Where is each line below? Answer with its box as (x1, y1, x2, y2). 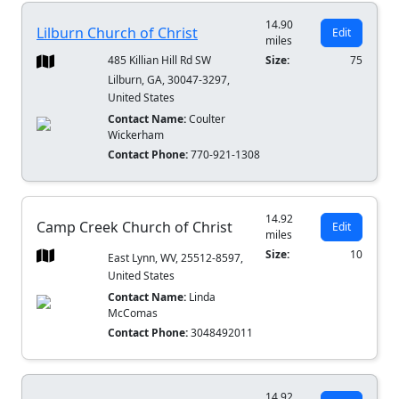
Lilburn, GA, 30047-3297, (108, 72, 231, 88)
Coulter (186, 111, 226, 127)
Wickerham (108, 127, 165, 143)
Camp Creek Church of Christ (37, 217, 232, 238)
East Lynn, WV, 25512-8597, (108, 250, 244, 266)
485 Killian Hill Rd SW (108, 53, 212, 69)
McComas (108, 305, 159, 322)
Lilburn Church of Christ (37, 23, 198, 44)
